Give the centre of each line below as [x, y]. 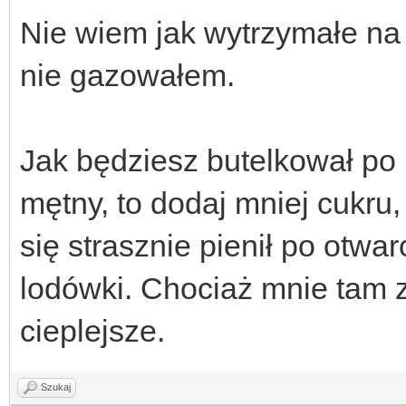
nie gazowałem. [127, 75]
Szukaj [56, 387]
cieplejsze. [92, 330]
